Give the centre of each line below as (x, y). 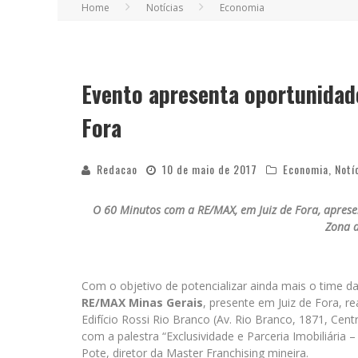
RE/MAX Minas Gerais (142, 302)
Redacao (117, 169)
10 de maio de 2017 (210, 169)
